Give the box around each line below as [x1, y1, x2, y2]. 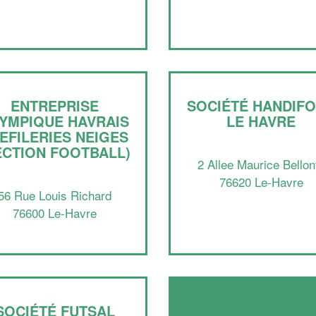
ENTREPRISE [11, 95, 99, 116]
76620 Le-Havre [219, 173, 303, 190]
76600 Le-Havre [13, 204, 97, 221]
